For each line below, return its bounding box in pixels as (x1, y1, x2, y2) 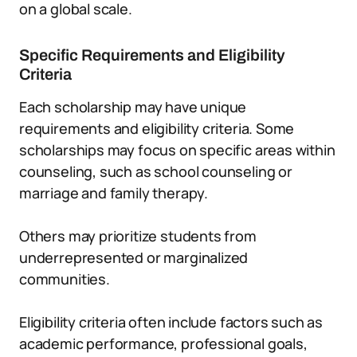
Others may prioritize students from (19, 226, 257, 245)
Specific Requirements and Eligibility (19, 46, 285, 64)
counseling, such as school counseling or (19, 162, 292, 181)
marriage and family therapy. (19, 183, 208, 202)
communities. (19, 269, 110, 288)
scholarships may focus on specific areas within (19, 140, 335, 159)
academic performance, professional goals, (19, 334, 308, 353)
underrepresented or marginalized (19, 248, 249, 267)
